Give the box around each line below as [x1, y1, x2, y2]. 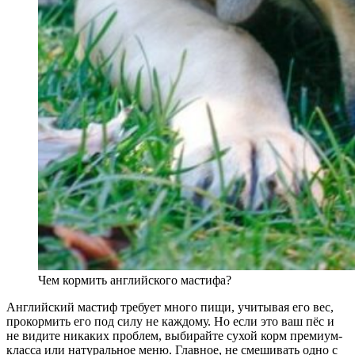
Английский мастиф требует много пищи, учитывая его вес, [6, 300, 334, 315]
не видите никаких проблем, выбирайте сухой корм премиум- [6, 329, 342, 343]
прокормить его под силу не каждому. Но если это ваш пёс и [6, 315, 334, 329]
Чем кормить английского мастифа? [38, 273, 231, 288]
